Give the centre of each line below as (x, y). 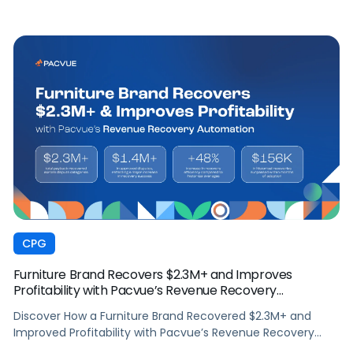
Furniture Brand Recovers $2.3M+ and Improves (153, 275)
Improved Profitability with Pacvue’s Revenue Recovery (163, 333)
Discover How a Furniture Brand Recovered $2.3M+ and (162, 316)
